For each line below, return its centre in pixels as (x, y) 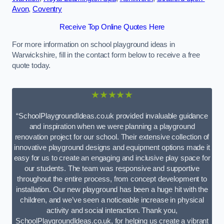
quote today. (31, 66)
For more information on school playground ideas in (93, 45)
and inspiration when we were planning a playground (112, 127)
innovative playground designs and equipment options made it (112, 148)
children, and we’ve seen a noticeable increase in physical (112, 200)
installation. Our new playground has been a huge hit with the (112, 190)
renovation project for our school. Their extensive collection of (112, 137)
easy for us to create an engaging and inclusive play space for (112, 158)
